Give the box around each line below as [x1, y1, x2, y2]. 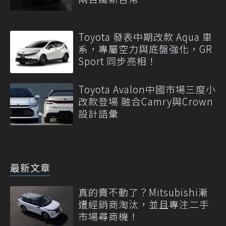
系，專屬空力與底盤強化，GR [78, 42, 212, 56]
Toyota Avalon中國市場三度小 [78, 82, 216, 96]
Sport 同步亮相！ [78, 54, 157, 68]
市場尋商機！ [78, 209, 139, 223]
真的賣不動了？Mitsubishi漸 [78, 185, 208, 199]
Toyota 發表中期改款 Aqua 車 [78, 30, 212, 44]
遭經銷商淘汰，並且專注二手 [78, 197, 209, 211]
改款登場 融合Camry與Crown [78, 94, 213, 108]
